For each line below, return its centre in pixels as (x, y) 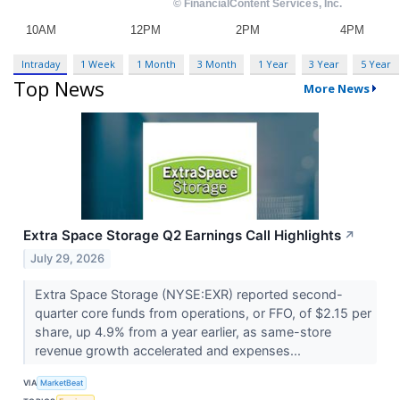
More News (336, 89)
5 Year (375, 63)
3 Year (325, 63)
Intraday (40, 63)
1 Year (273, 63)
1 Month (157, 63)
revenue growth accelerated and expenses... (169, 351)
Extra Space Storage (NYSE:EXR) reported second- (188, 295)
